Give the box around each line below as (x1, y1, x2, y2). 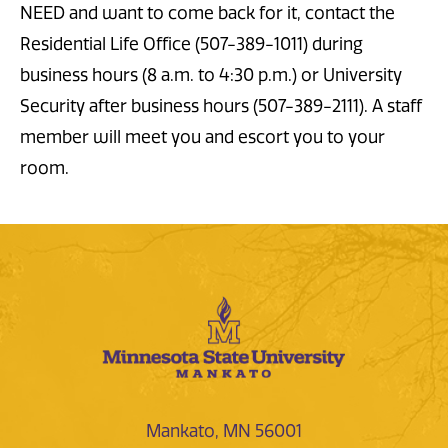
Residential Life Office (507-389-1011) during (20, 33, 363, 54)
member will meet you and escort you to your (20, 126, 385, 147)
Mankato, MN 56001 (146, 420, 302, 441)
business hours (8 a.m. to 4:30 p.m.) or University (20, 64, 402, 85)
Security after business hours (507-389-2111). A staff (20, 95, 422, 116)
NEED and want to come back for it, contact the (20, 2, 395, 23)
